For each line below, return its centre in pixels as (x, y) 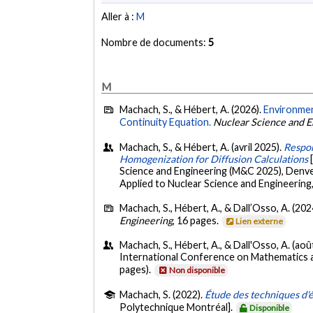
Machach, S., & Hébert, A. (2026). (192, 110)
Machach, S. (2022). (162, 294)
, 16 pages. (197, 220)
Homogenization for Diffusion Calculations (214, 159)
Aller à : (119, 17)
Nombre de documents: (155, 43)
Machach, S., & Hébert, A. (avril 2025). (202, 147)
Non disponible (197, 270)
